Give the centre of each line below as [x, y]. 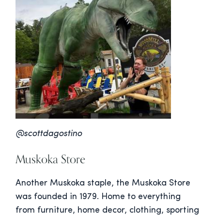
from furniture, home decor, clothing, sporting [107, 211]
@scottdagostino [49, 134]
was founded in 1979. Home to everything [98, 197]
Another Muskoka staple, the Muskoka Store [103, 184]
